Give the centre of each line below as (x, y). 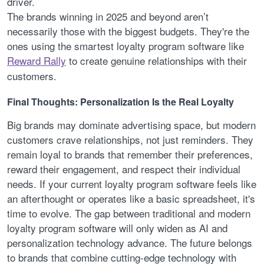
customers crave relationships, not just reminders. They (130, 140)
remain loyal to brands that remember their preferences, (130, 154)
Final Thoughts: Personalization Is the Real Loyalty (121, 102)
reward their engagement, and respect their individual (124, 169)
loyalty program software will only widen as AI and (117, 228)
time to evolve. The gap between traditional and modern (129, 213)
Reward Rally (37, 60)
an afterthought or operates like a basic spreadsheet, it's (131, 199)
